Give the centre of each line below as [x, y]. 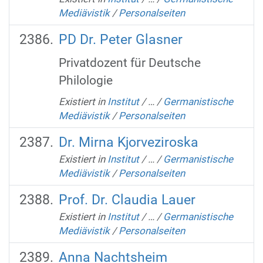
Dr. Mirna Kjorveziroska [128, 142]
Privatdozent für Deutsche [129, 63]
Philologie [85, 80]
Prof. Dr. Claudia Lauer [127, 200]
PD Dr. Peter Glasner [120, 39]
